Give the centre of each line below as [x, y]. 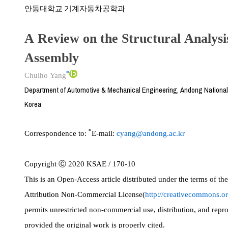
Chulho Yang [45, 75]
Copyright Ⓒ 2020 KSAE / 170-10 [81, 164]
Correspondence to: [56, 133]
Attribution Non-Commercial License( [85, 194]
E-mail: [104, 133]
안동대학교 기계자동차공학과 [75, 8]
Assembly [52, 58]
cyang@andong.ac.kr [151, 133]
